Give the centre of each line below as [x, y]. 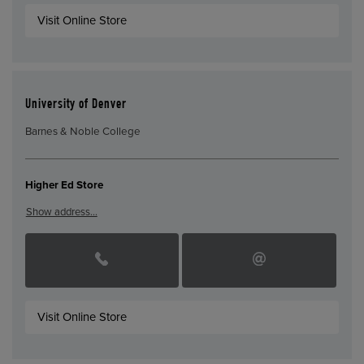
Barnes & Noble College [82, 131]
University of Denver [76, 106]
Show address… [61, 212]
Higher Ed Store [64, 185]
